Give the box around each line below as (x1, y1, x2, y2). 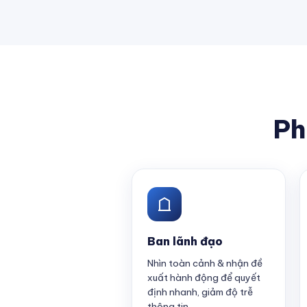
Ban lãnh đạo (147, 234, 223, 248)
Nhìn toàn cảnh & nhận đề (147, 257, 262, 269)
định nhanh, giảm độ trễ (147, 286, 253, 298)
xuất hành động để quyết (147, 271, 260, 284)
